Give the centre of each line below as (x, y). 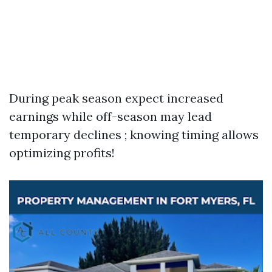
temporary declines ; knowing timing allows (134, 134)
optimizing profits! (62, 153)
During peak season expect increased (116, 98)
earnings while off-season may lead (110, 116)
